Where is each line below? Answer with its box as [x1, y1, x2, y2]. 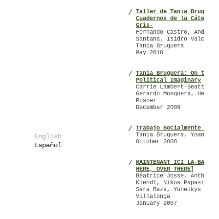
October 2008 [136, 138, 177, 145]
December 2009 [136, 104, 180, 111]
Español [34, 141, 62, 149]
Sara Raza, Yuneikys [136, 186, 201, 193]
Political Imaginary [136, 77, 201, 84]
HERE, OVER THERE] [136, 166, 194, 173]
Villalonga [136, 193, 170, 200]
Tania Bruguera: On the [136, 70, 211, 77]
